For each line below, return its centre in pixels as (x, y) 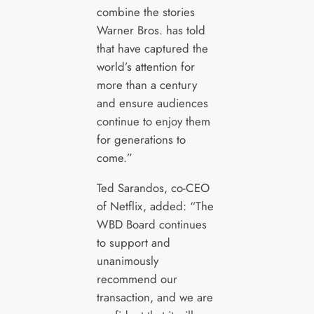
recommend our (137, 279)
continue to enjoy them (153, 121)
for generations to (141, 139)
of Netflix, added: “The (155, 206)
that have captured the (152, 48)
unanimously (127, 260)
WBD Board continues (151, 224)
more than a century (146, 84)
